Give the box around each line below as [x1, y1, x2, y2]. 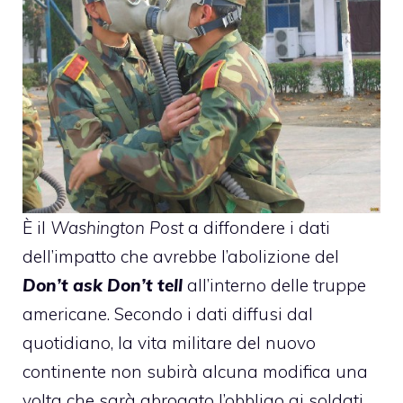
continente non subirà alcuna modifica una [22, 360, 368, 382]
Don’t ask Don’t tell [22, 273, 183, 296]
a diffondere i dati [184, 216, 330, 238]
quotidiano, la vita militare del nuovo [22, 331, 316, 354]
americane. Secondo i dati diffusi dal [22, 302, 313, 325]
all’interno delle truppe [183, 273, 366, 296]
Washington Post [50, 216, 184, 238]
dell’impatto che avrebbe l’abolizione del [22, 245, 339, 267]
